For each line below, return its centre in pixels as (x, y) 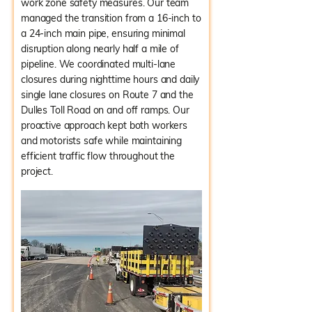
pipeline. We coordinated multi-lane (99, 64)
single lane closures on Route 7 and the (107, 95)
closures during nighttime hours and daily (110, 79)
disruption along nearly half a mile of (100, 49)
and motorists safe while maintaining (101, 141)
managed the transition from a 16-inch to (111, 18)
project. (37, 171)
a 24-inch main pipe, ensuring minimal (103, 33)
